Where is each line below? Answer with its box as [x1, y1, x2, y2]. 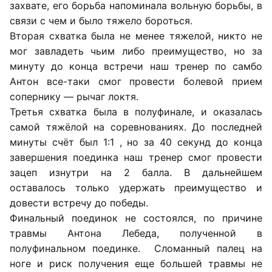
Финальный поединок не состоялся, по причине [10, 212, 262, 225]
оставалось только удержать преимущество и [10, 182, 262, 194]
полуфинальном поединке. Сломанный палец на [10, 242, 262, 255]
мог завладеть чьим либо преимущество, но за [10, 45, 262, 58]
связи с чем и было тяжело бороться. [10, 15, 192, 27]
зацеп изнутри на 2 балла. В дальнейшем [10, 166, 262, 179]
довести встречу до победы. [10, 197, 148, 209]
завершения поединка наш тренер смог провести [10, 151, 262, 164]
